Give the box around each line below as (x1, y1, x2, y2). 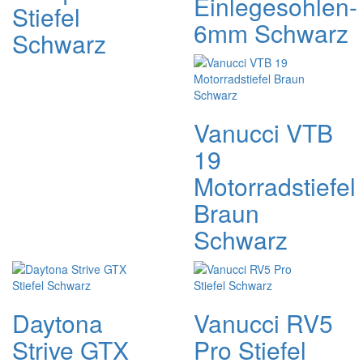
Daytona (12, 305, 103, 340)
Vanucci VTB (194, 115, 333, 150)
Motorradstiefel (194, 169, 356, 203)
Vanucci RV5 (194, 305, 333, 340)
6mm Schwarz (194, 15, 348, 50)
